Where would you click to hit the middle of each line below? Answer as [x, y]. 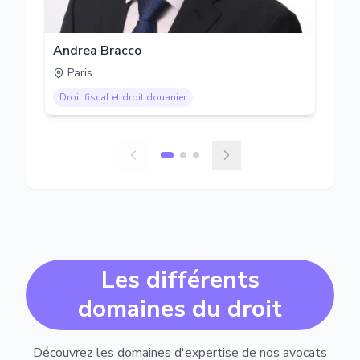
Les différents [180, 280]
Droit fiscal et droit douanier [123, 97]
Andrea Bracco [97, 51]
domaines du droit [180, 309]
